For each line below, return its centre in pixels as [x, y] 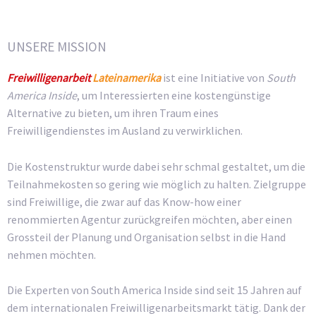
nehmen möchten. [51, 254]
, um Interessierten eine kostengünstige [174, 96]
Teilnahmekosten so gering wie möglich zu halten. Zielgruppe [157, 184]
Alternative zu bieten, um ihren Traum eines [113, 113]
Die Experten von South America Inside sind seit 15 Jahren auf [154, 290]
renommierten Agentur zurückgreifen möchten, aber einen [150, 219]
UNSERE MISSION [57, 47]
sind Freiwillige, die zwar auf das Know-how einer [124, 201]
